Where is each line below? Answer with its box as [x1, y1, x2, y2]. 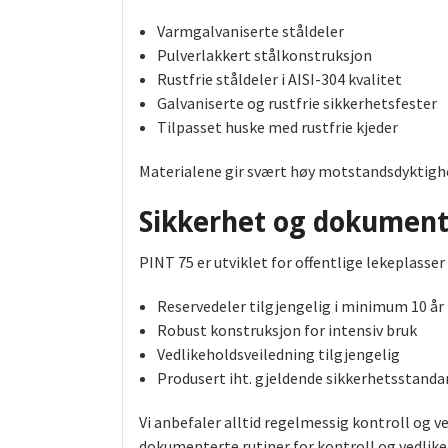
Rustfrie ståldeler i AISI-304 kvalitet [156, 69, 402, 90]
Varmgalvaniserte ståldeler [156, 21, 344, 42]
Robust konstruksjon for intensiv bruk [156, 320, 417, 341]
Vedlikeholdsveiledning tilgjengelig [156, 344, 400, 365]
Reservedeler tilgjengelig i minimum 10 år [156, 296, 444, 317]
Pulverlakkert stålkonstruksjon [156, 45, 372, 66]
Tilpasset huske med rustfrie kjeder [156, 117, 398, 138]
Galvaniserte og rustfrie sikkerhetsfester [156, 93, 437, 114]
